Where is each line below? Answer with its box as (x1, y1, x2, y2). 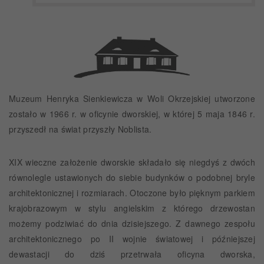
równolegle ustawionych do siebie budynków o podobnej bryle (9, 171, 255, 184)
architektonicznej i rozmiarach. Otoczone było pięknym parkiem (9, 187, 255, 199)
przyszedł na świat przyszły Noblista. (9, 123, 152, 136)
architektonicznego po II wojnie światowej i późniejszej (9, 233, 255, 245)
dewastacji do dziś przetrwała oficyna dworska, (9, 248, 255, 260)
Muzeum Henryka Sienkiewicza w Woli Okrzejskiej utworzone (9, 93, 255, 105)
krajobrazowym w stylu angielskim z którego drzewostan (9, 202, 255, 214)
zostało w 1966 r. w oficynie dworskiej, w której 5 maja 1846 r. (9, 108, 255, 120)
